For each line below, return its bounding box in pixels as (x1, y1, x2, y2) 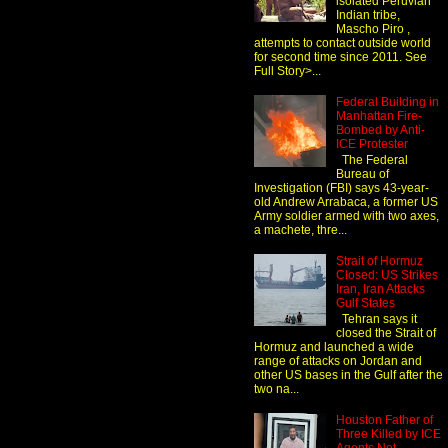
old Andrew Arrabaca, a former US (254, 195, 438, 210)
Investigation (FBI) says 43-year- (254, 181, 429, 196)
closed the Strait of (335, 326, 436, 341)
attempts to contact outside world (254, 35, 431, 50)
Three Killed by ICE (335, 427, 441, 442)
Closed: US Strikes (335, 267, 438, 282)
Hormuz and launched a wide (254, 340, 414, 355)
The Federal (335, 153, 408, 168)
